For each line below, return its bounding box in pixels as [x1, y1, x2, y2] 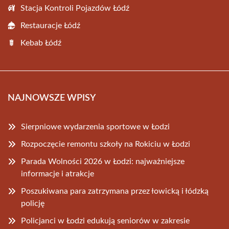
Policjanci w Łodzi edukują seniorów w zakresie [21, 217, 190, 225]
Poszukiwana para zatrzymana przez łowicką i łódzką [21, 187, 209, 195]
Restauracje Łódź [20, 21, 80, 30]
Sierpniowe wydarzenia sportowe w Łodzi [21, 123, 170, 131]
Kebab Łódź [20, 39, 61, 47]
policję [21, 199, 44, 208]
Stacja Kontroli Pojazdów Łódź [20, 4, 129, 12]
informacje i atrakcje [21, 170, 94, 178]
